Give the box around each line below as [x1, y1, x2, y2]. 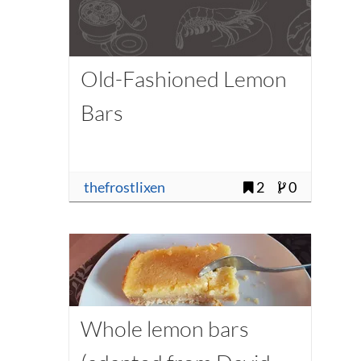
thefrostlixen [83, 178, 165, 196]
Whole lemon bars [80, 314, 249, 342]
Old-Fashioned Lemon [80, 65, 287, 93]
